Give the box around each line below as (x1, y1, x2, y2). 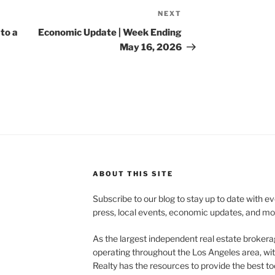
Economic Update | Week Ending (38, 27, 182, 39)
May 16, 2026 (120, 42, 182, 53)
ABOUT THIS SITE (92, 169, 173, 179)
